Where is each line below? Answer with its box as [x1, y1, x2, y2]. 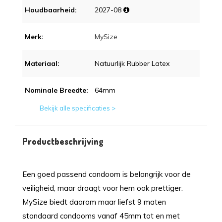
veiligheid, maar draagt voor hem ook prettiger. [22, 183, 183, 193]
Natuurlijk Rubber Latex [95, 58, 170, 68]
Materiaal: [25, 58, 59, 68]
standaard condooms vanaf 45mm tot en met [22, 211, 180, 221]
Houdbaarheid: [25, 5, 77, 14]
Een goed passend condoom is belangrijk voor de [22, 169, 191, 179]
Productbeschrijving [22, 135, 104, 147]
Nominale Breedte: [25, 85, 88, 95]
